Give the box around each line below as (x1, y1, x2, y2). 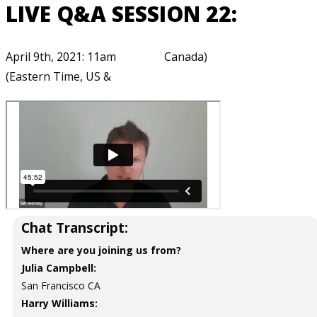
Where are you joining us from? (21, 243, 181, 257)
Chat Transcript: (21, 218, 128, 237)
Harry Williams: (21, 296, 98, 310)
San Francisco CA (21, 278, 100, 292)
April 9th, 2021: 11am (6, 48, 116, 64)
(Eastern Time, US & (6, 68, 111, 84)
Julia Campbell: (21, 260, 96, 275)
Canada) (164, 48, 207, 64)
